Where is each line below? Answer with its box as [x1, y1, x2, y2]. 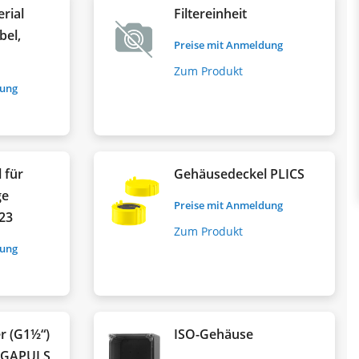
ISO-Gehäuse [174, 325, 254, 343]
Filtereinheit [174, 4, 248, 22]
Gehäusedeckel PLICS [174, 164, 305, 183]
